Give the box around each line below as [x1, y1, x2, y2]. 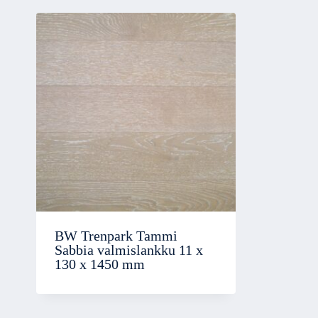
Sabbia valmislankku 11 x [55, 242, 203, 258]
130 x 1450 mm [55, 256, 145, 272]
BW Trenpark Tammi [55, 228, 177, 243]
